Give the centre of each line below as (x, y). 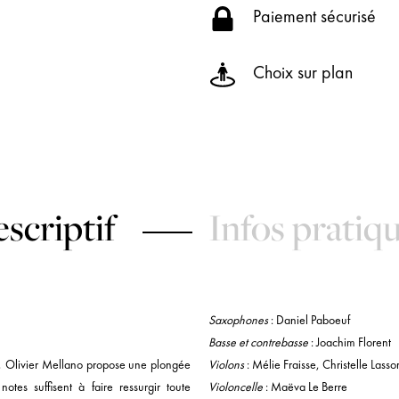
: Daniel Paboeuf (309, 320)
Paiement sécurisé (315, 16)
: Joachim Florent (350, 342)
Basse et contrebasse (258, 342)
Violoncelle (236, 387)
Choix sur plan (303, 73)
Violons (226, 364)
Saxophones (238, 320)
